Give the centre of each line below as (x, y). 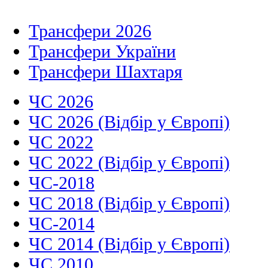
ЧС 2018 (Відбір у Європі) (129, 203)
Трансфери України (102, 51)
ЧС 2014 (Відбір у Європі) (129, 244)
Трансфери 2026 (90, 31)
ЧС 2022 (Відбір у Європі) (129, 163)
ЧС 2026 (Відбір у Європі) (129, 122)
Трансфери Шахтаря (106, 72)
